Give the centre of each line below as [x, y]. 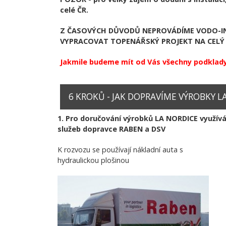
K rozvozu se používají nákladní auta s [120, 149]
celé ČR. [74, 10]
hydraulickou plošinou [93, 160]
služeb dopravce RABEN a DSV [111, 129]
